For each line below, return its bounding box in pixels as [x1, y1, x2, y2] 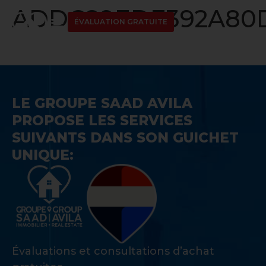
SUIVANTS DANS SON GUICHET [12, 129, 239, 147]
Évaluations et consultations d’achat [12, 245, 214, 258]
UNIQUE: [12, 147, 74, 164]
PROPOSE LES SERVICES [12, 112, 192, 129]
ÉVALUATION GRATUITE [74, 17, 167, 26]
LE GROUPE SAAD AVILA [12, 95, 192, 112]
